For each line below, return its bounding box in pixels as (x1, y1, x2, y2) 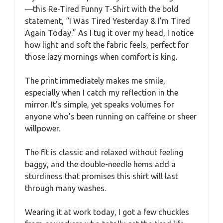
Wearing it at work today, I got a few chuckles (25, 207, 189, 217)
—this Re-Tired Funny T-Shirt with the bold (25, 4, 179, 13)
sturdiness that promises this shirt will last (25, 171, 178, 181)
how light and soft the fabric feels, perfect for (25, 40, 189, 49)
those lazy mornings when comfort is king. (25, 52, 177, 61)
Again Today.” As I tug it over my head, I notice (25, 28, 194, 37)
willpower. (25, 123, 60, 133)
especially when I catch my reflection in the (25, 88, 178, 97)
